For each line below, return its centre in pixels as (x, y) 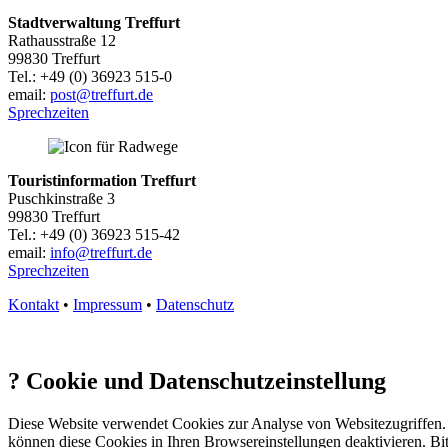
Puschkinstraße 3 (61, 198)
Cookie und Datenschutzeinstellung (206, 380)
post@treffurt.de (101, 94)
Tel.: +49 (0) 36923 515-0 (90, 76)
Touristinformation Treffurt (102, 180)
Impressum (107, 304)
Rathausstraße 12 (62, 40)
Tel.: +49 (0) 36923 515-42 (94, 234)
